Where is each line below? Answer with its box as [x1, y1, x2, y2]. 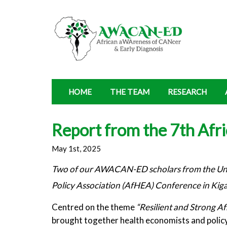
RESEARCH [168, 87, 207, 97]
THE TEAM [110, 87, 149, 97]
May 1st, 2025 [52, 144, 101, 154]
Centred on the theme [52, 202, 136, 213]
